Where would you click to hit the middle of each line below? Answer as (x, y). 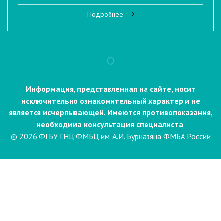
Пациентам (41, 191)
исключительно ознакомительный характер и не (110, 101)
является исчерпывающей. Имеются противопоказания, (110, 113)
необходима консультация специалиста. (110, 125)
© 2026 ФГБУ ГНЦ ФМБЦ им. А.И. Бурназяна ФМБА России (110, 136)
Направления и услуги (78, 203)
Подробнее (106, 15)
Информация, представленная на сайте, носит (110, 89)
